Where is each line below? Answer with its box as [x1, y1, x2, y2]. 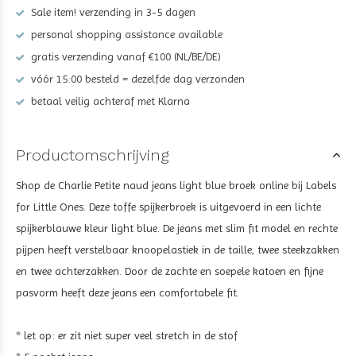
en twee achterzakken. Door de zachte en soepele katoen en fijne [16, 265, 323, 277]
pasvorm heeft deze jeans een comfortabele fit [16, 286, 237, 299]
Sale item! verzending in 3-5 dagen [28, 6, 195, 18]
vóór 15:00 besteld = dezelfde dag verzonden [28, 72, 245, 85]
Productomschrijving [16, 145, 169, 164]
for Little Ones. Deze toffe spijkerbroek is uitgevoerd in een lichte [16, 200, 321, 213]
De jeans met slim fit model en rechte [163, 222, 338, 234]
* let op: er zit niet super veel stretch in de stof [16, 329, 238, 342]
